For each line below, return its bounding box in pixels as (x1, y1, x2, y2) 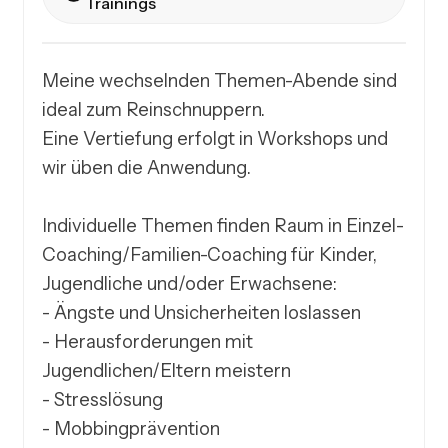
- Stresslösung (42, 388, 164, 412)
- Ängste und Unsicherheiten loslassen (42, 301, 362, 325)
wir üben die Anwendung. (42, 156, 252, 180)
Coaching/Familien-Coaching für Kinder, (42, 243, 378, 267)
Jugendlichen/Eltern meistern (42, 359, 292, 383)
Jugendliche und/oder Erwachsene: (42, 272, 338, 296)
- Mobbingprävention (42, 417, 221, 441)
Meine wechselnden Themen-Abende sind (42, 69, 398, 93)
